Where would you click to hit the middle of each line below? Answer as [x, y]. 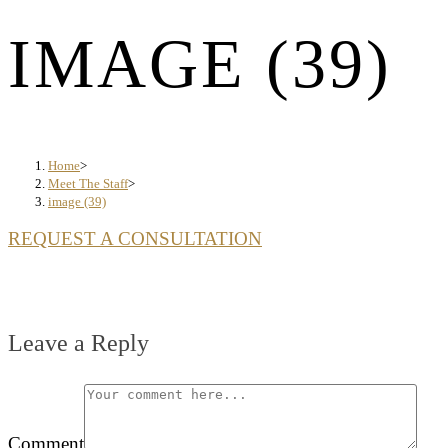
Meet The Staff [88, 184]
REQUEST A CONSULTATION [135, 239]
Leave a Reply [78, 343]
